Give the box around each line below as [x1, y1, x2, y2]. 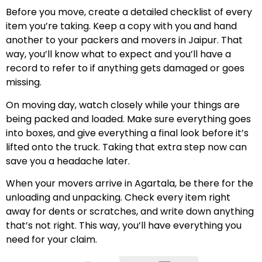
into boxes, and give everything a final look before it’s [6, 126, 249, 140]
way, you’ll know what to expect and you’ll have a [6, 47, 231, 61]
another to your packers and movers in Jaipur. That [6, 33, 243, 47]
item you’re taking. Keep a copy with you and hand [6, 19, 237, 33]
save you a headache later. [6, 154, 130, 168]
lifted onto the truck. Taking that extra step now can [6, 140, 247, 154]
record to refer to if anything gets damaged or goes [6, 61, 244, 75]
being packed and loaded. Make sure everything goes [6, 112, 251, 126]
